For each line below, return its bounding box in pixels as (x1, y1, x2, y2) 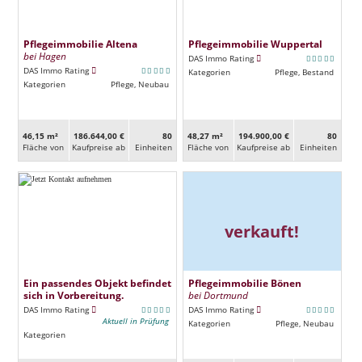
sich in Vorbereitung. (23, 288, 124, 301)
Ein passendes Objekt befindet (23, 276, 171, 289)
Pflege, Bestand (274, 65, 334, 78)
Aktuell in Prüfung (102, 314, 169, 326)
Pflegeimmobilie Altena (23, 36, 137, 50)
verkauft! (225, 220, 300, 242)
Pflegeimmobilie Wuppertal (187, 36, 322, 50)
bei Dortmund (187, 288, 248, 302)
